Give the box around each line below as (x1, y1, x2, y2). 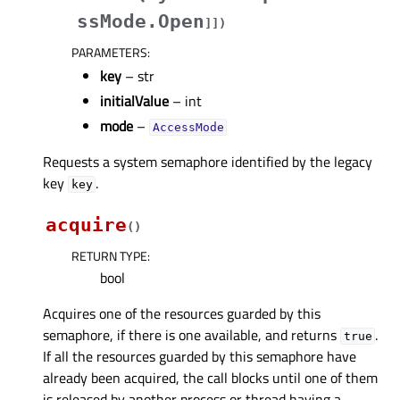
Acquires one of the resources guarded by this (43, 302, 321, 324)
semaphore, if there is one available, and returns (43, 323, 340, 346)
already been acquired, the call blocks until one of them (43, 366, 378, 388)
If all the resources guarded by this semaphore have (43, 345, 356, 367)
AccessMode (152, 120, 224, 134)
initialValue (100, 89, 169, 112)
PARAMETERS (71, 42, 147, 62)
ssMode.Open (77, 10, 204, 32)
